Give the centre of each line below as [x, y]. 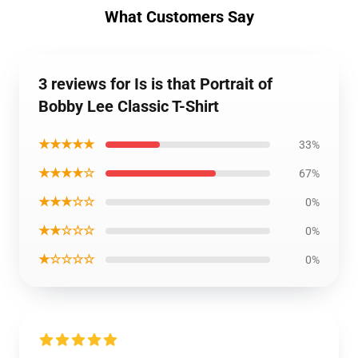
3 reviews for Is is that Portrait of [155, 84]
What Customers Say [179, 17]
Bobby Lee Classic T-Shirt [129, 107]
